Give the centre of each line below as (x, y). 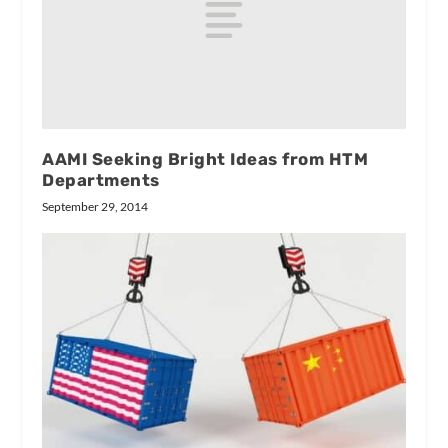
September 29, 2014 (95, 206)
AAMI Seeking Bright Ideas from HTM (205, 158)
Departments (101, 179)
